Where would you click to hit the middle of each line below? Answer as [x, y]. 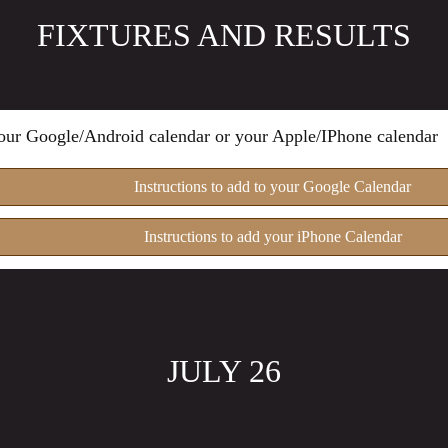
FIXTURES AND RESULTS [224, 35]
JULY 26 [224, 370]
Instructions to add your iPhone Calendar [272, 237]
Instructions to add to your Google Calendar [273, 187]
